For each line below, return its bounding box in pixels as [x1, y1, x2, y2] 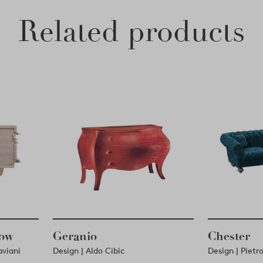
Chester [212, 228, 254, 244]
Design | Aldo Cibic [57, 245, 129, 256]
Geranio [57, 228, 101, 244]
